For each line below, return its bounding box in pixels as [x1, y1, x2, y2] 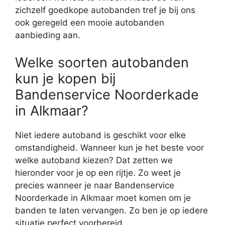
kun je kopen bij [15, 70, 116, 87]
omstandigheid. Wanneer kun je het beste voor [15, 142, 204, 153]
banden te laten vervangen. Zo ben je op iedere [15, 205, 208, 215]
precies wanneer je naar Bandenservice [15, 180, 174, 190]
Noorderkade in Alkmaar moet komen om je [15, 192, 191, 203]
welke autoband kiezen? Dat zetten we [15, 155, 173, 165]
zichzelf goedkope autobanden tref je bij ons [15, 5, 195, 16]
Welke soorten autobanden [15, 54, 189, 71]
